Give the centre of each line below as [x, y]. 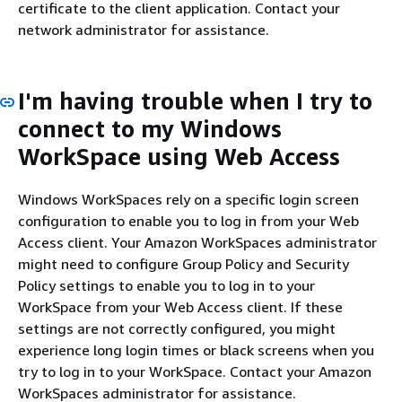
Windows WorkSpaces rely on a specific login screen [188, 199]
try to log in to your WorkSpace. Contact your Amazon [195, 371]
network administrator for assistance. [144, 30]
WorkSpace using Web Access [179, 157]
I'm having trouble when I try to [195, 101]
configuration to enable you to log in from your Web [188, 220]
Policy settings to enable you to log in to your [166, 285]
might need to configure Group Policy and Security [184, 263]
